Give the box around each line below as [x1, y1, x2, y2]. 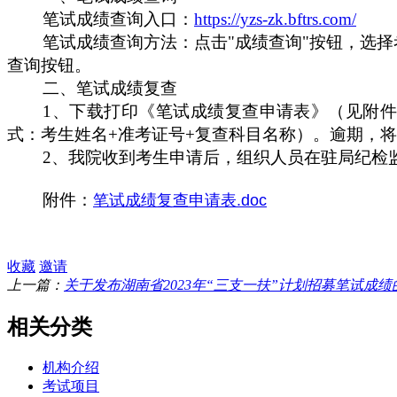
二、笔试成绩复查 [43, 78, 177, 97]
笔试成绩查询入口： [43, 9, 194, 28]
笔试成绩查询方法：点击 [43, 32, 228, 51]
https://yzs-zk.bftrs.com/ [194, 9, 356, 28]
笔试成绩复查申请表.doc [93, 191, 267, 209]
